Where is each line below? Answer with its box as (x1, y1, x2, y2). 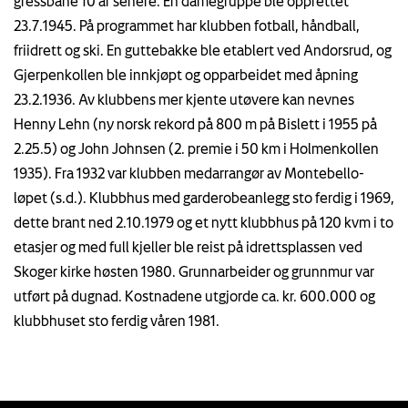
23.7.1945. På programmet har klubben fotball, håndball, (14, 16, 360, 34)
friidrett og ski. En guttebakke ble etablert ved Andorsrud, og (14, 41, 392, 58)
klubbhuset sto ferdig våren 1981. (14, 311, 219, 329)
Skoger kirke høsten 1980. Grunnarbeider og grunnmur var (14, 262, 374, 280)
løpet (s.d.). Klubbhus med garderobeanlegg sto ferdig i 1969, (14, 189, 394, 206)
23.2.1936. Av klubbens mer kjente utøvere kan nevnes (14, 90, 354, 107)
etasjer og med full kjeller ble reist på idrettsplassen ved (14, 238, 362, 255)
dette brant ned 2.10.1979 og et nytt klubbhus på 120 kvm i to (14, 213, 393, 230)
